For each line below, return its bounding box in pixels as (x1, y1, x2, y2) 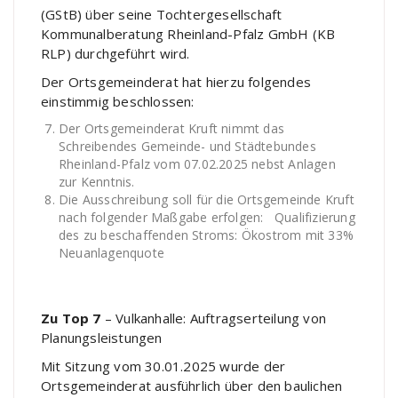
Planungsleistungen (41, 329, 163, 346)
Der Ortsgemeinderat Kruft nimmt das (59, 120, 284, 137)
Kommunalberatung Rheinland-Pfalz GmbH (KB (41, 25, 336, 43)
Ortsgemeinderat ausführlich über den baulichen (41, 377, 343, 394)
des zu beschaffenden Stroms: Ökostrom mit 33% (59, 227, 354, 243)
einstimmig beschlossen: (41, 92, 195, 110)
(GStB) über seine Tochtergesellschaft (41, 5, 283, 23)
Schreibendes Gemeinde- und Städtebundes (59, 138, 316, 155)
